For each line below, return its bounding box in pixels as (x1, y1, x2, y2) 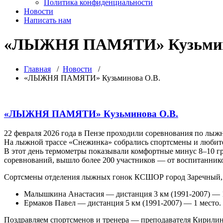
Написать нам (24, 15, 71, 24)
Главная (24, 64, 51, 73)
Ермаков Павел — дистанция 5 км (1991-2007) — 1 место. (24, 199, 221, 208)
